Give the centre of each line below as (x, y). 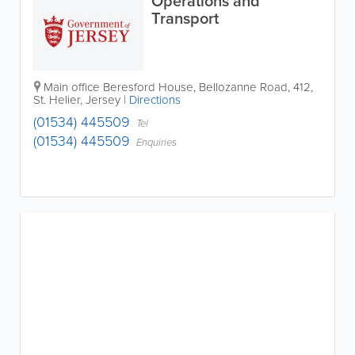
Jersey (103, 100)
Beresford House (148, 87)
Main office (72, 87)
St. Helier (57, 100)
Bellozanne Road (243, 87)
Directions (155, 100)
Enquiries (157, 142)
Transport (185, 18)
